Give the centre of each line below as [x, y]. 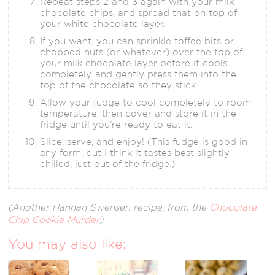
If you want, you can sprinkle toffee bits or [137, 41]
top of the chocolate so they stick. [119, 85]
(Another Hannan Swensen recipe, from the [109, 207]
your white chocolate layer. [103, 23]
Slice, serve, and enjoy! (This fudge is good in [144, 141]
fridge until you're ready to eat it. [116, 124]
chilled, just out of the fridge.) [108, 163]
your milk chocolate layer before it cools [134, 63]
